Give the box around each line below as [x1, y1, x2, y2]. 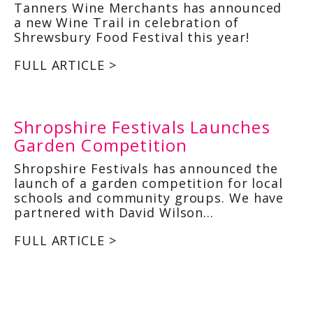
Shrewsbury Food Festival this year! [14, 29, 249, 46]
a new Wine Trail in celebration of [14, 14, 239, 31]
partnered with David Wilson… [14, 203, 214, 221]
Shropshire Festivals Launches [14, 115, 270, 139]
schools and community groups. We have [14, 189, 284, 206]
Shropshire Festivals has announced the [14, 159, 279, 177]
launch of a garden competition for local [14, 174, 283, 191]
